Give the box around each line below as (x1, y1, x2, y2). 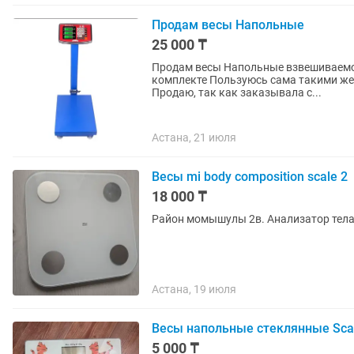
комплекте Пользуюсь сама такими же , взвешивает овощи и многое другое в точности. (152, 73, 209, 86)
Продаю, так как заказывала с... (152, 86, 322, 99)
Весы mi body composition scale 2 (152, 169, 348, 184)
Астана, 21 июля (152, 131, 236, 144)
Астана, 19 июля (152, 283, 236, 296)
